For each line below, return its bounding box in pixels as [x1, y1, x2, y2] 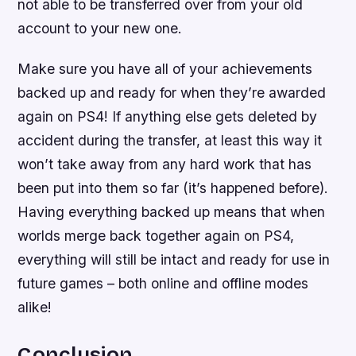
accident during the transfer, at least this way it [17, 131, 323, 149]
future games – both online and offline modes [17, 274, 309, 292]
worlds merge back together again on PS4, [17, 226, 295, 244]
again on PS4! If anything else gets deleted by [17, 107, 318, 125]
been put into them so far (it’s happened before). [17, 179, 329, 196]
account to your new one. [17, 19, 183, 37]
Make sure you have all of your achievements [17, 60, 313, 77]
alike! [17, 298, 52, 315]
